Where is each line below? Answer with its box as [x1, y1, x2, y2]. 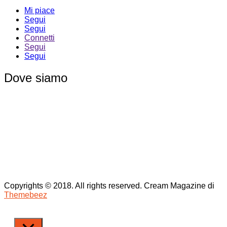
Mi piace [24, 6, 55, 15]
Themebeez [4, 191, 47, 200]
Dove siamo [4, 71, 67, 85]
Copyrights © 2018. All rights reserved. [4, 181, 142, 191]
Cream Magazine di [142, 181, 214, 191]
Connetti [24, 33, 55, 43]
